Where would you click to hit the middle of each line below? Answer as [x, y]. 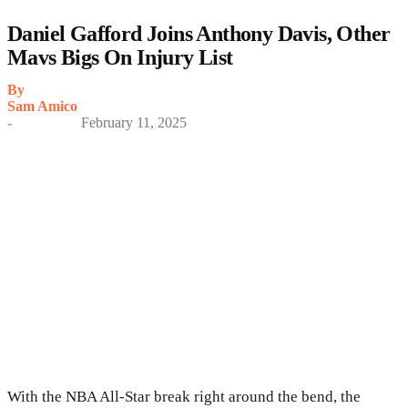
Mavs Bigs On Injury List [120, 57]
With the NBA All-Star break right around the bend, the [184, 397]
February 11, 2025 [134, 122]
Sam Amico [42, 106]
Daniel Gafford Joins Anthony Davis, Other [199, 33]
